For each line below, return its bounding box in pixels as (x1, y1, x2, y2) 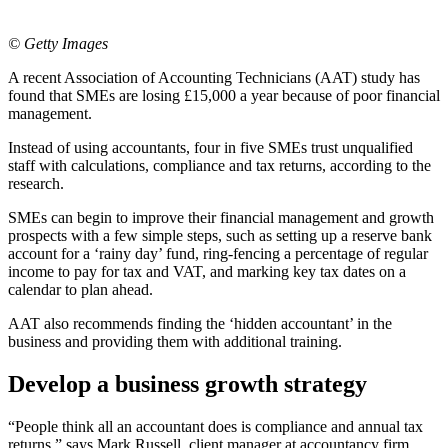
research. (8, 174, 64, 192)
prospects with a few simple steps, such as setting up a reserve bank (8, 226, 432, 244)
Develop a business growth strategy (8, 370, 367, 397)
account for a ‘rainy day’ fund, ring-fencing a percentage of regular (8, 244, 428, 262)
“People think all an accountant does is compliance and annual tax (8, 417, 423, 435)
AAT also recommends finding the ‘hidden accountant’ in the (8, 314, 392, 332)
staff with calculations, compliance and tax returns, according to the (8, 156, 431, 174)
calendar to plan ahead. (8, 280, 153, 298)
